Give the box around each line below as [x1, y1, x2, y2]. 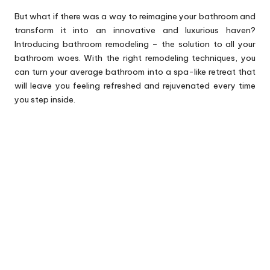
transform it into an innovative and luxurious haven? [14, 25, 256, 36]
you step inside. [14, 94, 75, 105]
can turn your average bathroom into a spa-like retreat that [14, 66, 256, 78]
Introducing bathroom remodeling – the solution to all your [14, 39, 256, 50]
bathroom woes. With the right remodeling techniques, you [14, 52, 256, 64]
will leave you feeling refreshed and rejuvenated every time [14, 80, 256, 92]
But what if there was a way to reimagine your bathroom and [14, 11, 256, 22]
